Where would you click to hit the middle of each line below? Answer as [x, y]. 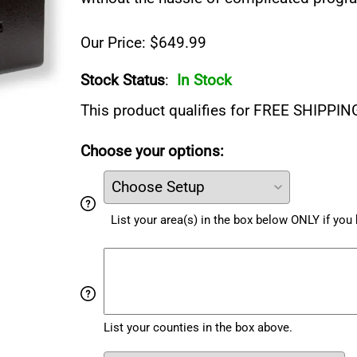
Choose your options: [152, 151]
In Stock [204, 80]
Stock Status [123, 80]
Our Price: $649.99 [143, 43]
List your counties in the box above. [198, 327]
